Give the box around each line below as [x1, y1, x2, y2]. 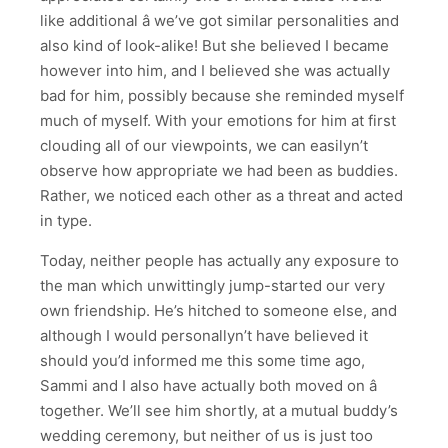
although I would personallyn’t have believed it [40, 326, 368, 346]
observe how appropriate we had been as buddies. [40, 161, 398, 181]
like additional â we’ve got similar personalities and [40, 11, 399, 31]
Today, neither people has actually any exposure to [40, 251, 399, 271]
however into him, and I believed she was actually [40, 61, 390, 81]
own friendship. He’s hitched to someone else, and [40, 301, 397, 321]
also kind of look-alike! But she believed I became [40, 36, 389, 56]
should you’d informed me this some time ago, [40, 351, 365, 371]
